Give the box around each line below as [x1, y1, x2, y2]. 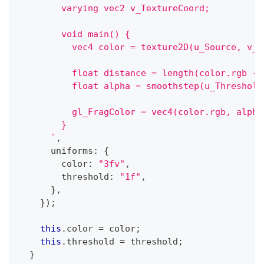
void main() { [19, 29, 130, 40]
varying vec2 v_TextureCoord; [19, 3, 210, 14]
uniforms [19, 146, 93, 157]
